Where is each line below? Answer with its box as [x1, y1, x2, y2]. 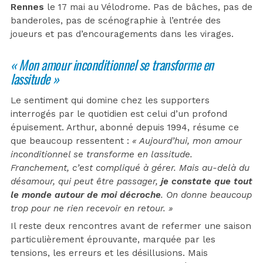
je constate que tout [161, 176, 252, 187]
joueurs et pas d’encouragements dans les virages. [11, 29, 234, 40]
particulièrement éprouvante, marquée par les [11, 234, 215, 245]
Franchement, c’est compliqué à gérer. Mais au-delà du [11, 163, 249, 174]
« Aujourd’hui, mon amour [132, 136, 242, 147]
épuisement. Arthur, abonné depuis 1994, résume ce [11, 122, 239, 133]
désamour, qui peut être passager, [11, 176, 161, 187]
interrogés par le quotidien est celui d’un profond [11, 109, 227, 120]
